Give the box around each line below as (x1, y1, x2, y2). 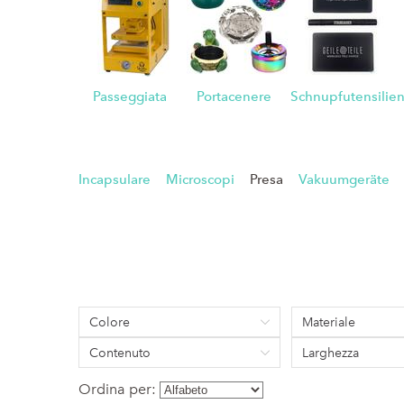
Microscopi (166, 171, 234, 188)
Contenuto (89, 344, 151, 361)
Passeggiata (93, 88, 168, 105)
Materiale (302, 314, 356, 330)
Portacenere (196, 88, 271, 105)
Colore (89, 314, 130, 330)
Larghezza (302, 344, 360, 361)
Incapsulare (78, 171, 151, 188)
